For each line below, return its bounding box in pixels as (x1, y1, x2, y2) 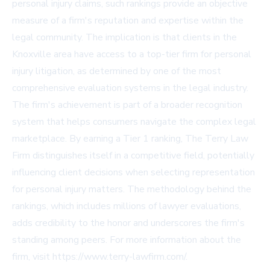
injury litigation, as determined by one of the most (12, 64, 221, 78)
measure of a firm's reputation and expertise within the (12, 14, 243, 28)
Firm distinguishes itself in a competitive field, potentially (12, 149, 254, 163)
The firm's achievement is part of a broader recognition (12, 98, 242, 112)
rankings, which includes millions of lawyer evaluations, (12, 199, 241, 213)
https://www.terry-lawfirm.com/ (52, 250, 186, 264)
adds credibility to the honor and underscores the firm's (12, 216, 245, 230)
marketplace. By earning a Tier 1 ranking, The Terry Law (12, 132, 248, 146)
